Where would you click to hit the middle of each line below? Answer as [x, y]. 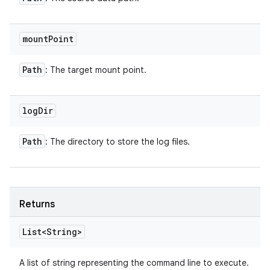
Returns [37, 204]
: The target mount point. [96, 70]
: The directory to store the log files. [118, 142]
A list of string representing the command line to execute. [134, 263]
